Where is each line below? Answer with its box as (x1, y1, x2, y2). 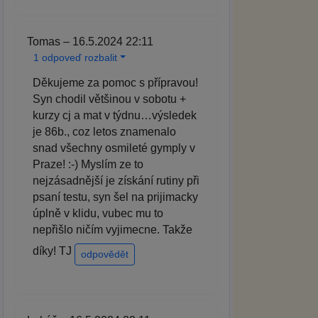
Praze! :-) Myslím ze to (33, 158, 143, 171)
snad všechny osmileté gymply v (33, 142, 195, 155)
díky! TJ (33, 244, 75, 257)
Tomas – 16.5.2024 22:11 (27, 35, 153, 48)
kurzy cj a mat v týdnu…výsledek (33, 109, 197, 122)
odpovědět (81, 248, 128, 261)
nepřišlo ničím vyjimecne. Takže (33, 224, 192, 236)
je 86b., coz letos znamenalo (33, 126, 176, 138)
